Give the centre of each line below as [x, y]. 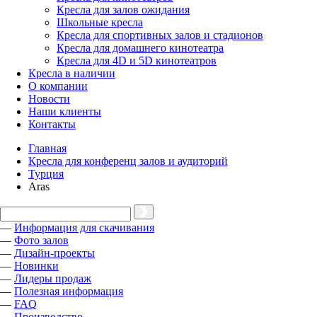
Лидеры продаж [53, 278]
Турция [46, 174]
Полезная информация [69, 291]
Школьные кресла [100, 22]
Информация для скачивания [84, 227]
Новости [49, 99]
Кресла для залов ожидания [123, 10]
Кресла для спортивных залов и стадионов [160, 35]
